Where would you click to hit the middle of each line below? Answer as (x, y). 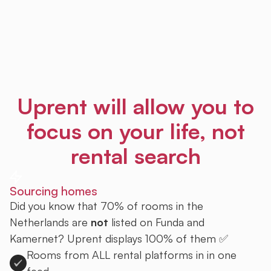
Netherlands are (50, 222)
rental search (135, 156)
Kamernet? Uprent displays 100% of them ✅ (119, 238)
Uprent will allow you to (135, 106)
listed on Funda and (156, 222)
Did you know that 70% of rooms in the (106, 205)
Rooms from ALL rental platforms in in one (132, 254)
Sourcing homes (54, 191)
